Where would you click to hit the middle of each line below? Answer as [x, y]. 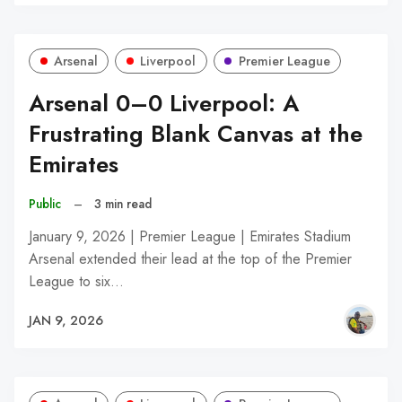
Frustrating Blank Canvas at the [196, 135]
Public [45, 203]
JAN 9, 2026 [66, 320]
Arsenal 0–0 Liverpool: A [164, 104]
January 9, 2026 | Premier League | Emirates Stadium [190, 237]
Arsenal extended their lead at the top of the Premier [190, 259]
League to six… [76, 282]
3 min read [123, 203]
